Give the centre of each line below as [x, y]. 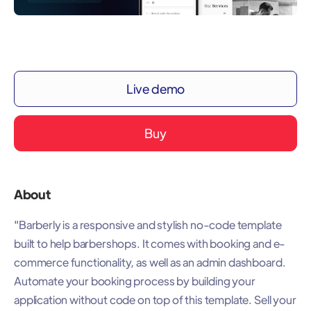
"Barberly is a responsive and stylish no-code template [148, 224]
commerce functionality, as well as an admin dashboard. [150, 262]
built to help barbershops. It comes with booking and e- [150, 243]
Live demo [155, 88]
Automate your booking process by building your [135, 280]
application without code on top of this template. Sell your [155, 299]
